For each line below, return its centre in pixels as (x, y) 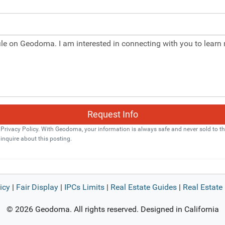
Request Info (113, 115)
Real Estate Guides (143, 187)
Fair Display (37, 187)
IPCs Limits (84, 187)
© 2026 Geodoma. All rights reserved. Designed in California (113, 209)
